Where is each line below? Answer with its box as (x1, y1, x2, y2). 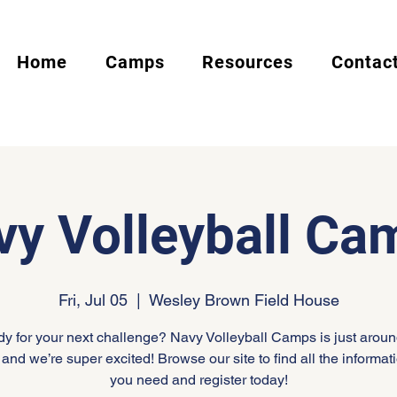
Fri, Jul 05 (58, 291, 128, 309)
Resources (202, 51, 294, 73)
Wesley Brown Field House (148, 291, 339, 309)
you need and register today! (109, 371, 288, 388)
